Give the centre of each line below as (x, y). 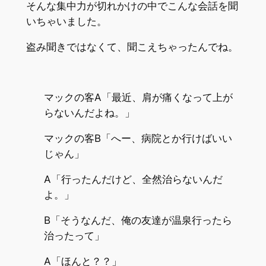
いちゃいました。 (66, 22)
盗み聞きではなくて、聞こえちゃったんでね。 (132, 47)
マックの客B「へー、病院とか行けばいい (138, 139)
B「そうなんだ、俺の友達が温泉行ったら (138, 220)
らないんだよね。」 (89, 113)
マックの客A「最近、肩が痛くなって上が (138, 98)
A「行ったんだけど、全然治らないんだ (133, 180)
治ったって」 (74, 235)
